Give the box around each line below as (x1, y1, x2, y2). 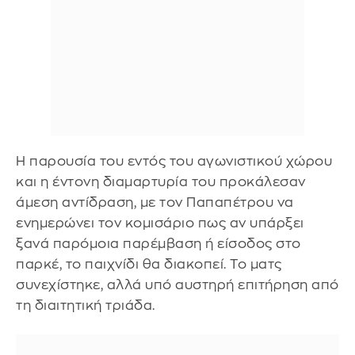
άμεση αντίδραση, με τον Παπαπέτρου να (16, 195, 294, 209)
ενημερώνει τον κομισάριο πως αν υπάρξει (16, 216, 304, 230)
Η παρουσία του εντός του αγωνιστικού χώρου (16, 154, 332, 168)
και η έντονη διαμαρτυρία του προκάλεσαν (16, 174, 306, 189)
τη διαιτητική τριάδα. (16, 298, 155, 312)
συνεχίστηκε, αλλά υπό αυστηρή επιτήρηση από (16, 277, 339, 292)
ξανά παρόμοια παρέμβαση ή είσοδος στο (16, 236, 301, 250)
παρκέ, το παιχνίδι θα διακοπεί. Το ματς (16, 257, 282, 271)
